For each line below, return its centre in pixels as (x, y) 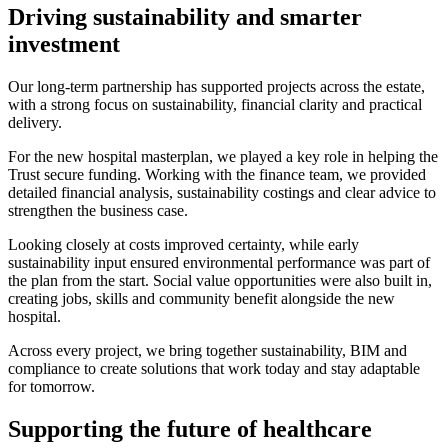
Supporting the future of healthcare (190, 429)
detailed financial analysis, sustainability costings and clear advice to (222, 193)
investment (64, 44)
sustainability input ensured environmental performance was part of (219, 263)
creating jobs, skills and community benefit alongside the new (201, 299)
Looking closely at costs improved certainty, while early (183, 245)
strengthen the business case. (98, 211)
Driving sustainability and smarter (185, 17)
